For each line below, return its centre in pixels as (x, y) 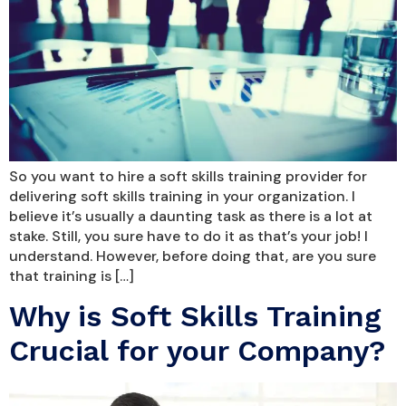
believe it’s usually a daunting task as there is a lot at (191, 216)
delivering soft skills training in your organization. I (182, 196)
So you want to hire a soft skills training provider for (188, 176)
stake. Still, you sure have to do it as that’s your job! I (188, 236)
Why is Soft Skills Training (195, 317)
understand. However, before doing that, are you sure (193, 256)
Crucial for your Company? (197, 351)
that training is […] (72, 275)
